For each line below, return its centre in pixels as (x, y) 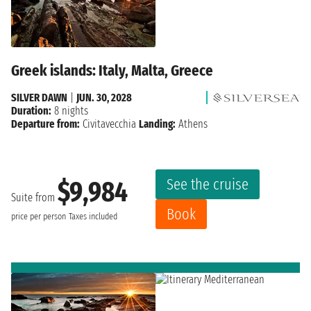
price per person (39, 217)
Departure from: (45, 124)
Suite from (34, 198)
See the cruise (208, 184)
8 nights (70, 110)
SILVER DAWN (39, 97)
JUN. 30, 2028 (104, 97)
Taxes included (93, 217)
